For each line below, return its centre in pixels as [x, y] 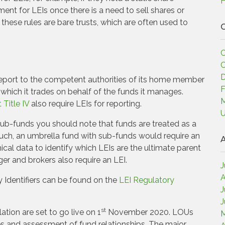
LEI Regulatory [147, 180]
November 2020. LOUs [150, 212]
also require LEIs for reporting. [85, 104]
